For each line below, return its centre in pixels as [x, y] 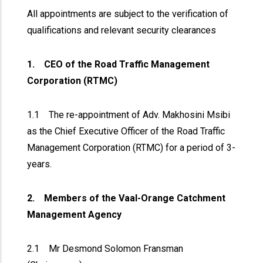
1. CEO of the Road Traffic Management [119, 64]
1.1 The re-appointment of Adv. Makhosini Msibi [129, 115]
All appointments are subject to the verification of [128, 14]
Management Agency [75, 215]
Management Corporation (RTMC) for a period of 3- [131, 148]
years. [40, 164]
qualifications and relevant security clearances [122, 30]
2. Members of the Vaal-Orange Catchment [127, 198]
